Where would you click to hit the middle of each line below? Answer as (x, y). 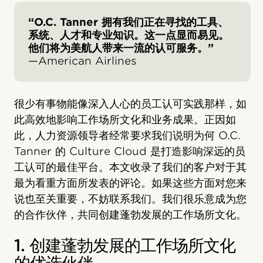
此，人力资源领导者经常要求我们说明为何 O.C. (127, 135)
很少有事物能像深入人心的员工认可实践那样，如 (130, 104)
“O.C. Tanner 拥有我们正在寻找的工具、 (128, 22)
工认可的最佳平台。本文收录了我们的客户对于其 (130, 167)
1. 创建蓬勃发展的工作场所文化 (125, 245)
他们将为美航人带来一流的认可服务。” (121, 48)
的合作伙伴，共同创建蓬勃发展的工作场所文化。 (130, 215)
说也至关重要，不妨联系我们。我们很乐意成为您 (130, 199)
